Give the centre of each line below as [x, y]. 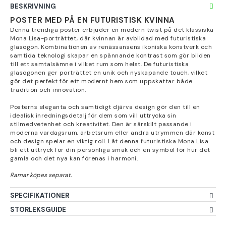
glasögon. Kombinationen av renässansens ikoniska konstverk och [111, 47]
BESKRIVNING [33, 6]
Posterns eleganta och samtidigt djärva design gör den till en [105, 107]
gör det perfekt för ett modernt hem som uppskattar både [101, 81]
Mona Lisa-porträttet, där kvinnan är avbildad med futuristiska [108, 38]
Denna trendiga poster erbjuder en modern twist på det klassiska [112, 30]
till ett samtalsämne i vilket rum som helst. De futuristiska [99, 64]
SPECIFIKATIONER [40, 195]
